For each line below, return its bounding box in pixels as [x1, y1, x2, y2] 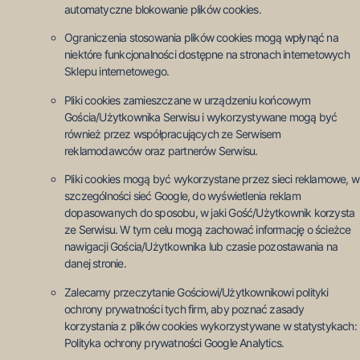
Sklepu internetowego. [64, 64, 170, 79]
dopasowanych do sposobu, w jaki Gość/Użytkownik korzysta [64, 206, 355, 220]
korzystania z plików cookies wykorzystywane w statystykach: [64, 318, 357, 333]
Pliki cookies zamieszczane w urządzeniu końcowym [64, 92, 311, 107]
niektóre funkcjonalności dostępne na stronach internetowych [64, 47, 350, 62]
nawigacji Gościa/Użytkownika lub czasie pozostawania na [64, 239, 338, 254]
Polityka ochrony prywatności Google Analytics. [64, 335, 284, 350]
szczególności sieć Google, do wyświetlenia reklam [64, 189, 301, 203]
